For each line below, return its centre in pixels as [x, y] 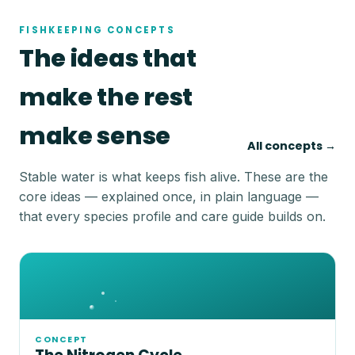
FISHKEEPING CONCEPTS [97, 31]
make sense [95, 136]
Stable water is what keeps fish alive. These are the [174, 176]
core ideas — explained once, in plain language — [169, 196]
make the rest [106, 97]
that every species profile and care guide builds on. [172, 216]
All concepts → [292, 146]
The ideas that [108, 59]
